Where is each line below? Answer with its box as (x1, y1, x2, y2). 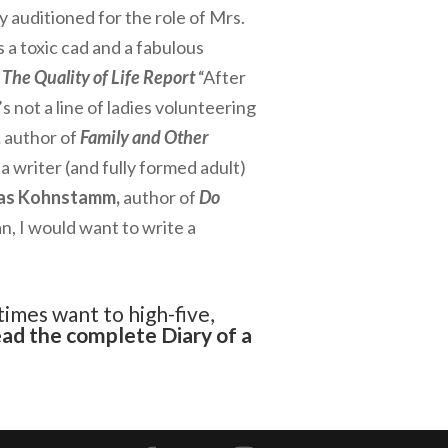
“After (198, 66, 246, 88)
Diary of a (161, 322, 252, 347)
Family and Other (80, 126, 209, 148)
